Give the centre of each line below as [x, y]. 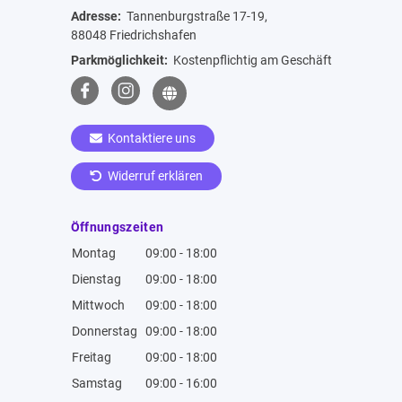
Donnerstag [104, 331]
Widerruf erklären [154, 176]
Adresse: [97, 17]
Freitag [91, 357]
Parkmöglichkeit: [120, 61]
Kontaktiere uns [151, 139]
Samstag [96, 383]
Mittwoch [98, 305]
